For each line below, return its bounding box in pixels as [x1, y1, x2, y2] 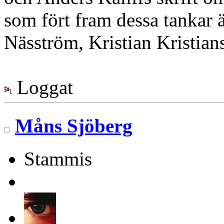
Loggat [12, 76, 73, 98]
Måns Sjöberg [15, 114, 132, 136]
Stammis [24, 148, 92, 169]
